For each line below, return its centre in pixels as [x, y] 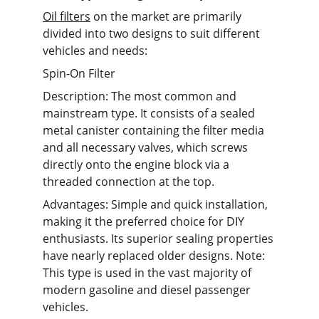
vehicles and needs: [95, 51]
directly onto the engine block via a [137, 164]
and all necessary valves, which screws [147, 147]
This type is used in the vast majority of [148, 273]
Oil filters [67, 16]
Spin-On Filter [79, 73]
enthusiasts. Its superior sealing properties [159, 239]
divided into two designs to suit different [153, 33]
